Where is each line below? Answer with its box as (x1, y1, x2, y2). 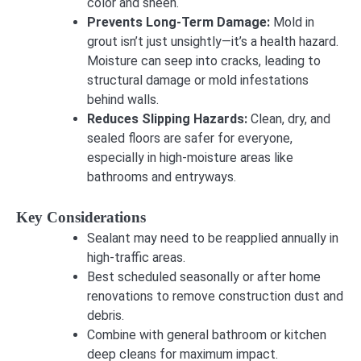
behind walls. (87, 91, 159, 107)
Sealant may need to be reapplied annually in (87, 230, 338, 246)
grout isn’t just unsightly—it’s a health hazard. (87, 33, 338, 49)
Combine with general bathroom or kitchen (87, 326, 326, 342)
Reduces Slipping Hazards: (87, 110, 251, 127)
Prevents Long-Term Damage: (87, 14, 273, 30)
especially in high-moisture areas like (87, 149, 293, 165)
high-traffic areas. (87, 249, 185, 265)
